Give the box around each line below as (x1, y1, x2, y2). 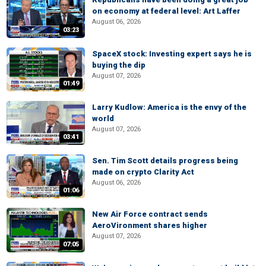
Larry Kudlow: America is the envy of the (92, 102, 246, 112)
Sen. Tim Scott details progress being (92, 156, 238, 165)
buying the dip (92, 60, 145, 69)
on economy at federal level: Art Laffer (92, 7, 240, 16)
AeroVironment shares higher (92, 221, 207, 230)
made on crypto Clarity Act (92, 167, 194, 176)
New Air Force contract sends (92, 210, 208, 219)
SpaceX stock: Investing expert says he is (92, 49, 252, 58)
